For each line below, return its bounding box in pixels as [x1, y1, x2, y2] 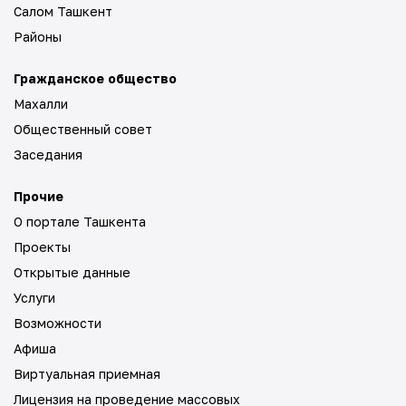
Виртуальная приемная [14, 366, 160, 382]
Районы [14, 29, 62, 44]
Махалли [14, 96, 68, 111]
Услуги [14, 290, 55, 305]
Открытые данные [14, 265, 130, 280]
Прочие [14, 188, 63, 204]
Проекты [14, 239, 71, 255]
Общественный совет [14, 121, 152, 137]
